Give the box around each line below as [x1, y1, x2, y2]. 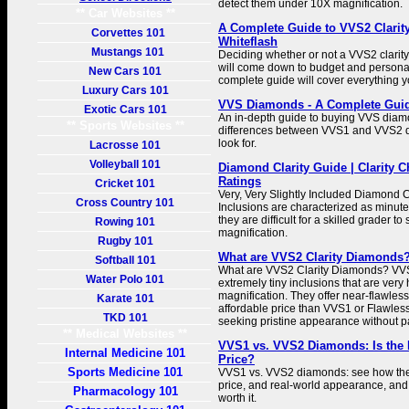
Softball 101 [95, 254, 156, 267]
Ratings [218, 174, 261, 188]
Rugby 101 [98, 235, 153, 247]
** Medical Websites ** [63, 327, 188, 341]
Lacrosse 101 [89, 139, 162, 152]
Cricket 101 [95, 177, 156, 190]
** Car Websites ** [76, 6, 175, 20]
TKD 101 [103, 311, 148, 324]
